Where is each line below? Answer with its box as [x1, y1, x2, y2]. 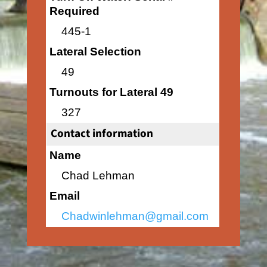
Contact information [50, 125, 153, 142]
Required [49, 5, 100, 17]
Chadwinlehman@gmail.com [61, 210, 209, 222]
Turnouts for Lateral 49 [49, 86, 173, 98]
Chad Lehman [61, 169, 135, 182]
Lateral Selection [49, 45, 141, 58]
